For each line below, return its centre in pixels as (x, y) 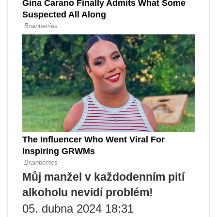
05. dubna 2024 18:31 (78, 209)
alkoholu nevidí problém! (88, 193)
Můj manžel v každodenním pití (103, 177)
